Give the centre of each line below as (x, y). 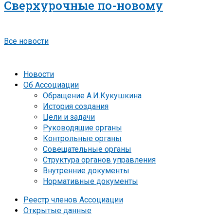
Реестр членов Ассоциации (73, 200)
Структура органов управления (99, 160)
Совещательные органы (87, 149)
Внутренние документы (86, 170)
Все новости (26, 41)
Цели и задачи (69, 117)
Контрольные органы (82, 138)
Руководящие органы (82, 127)
